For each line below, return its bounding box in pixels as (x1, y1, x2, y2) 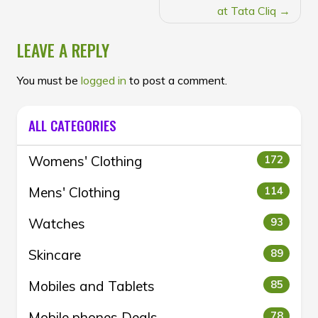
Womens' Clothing (28, 152, 143, 170)
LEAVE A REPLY (17, 37, 109, 62)
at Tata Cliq (217, 3, 276, 18)
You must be (17, 72, 81, 87)
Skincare (28, 246, 81, 263)
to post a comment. (126, 72, 227, 87)
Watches (28, 214, 85, 232)
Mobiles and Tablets (28, 277, 155, 295)
